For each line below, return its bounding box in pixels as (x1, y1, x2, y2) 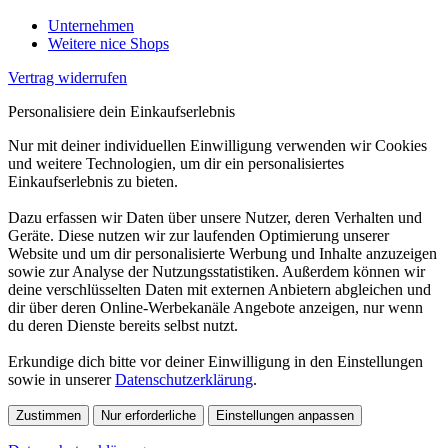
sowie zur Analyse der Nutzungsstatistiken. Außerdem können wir (8, 262, 425, 280)
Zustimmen (16, 407, 81, 423)
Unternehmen (48, 16, 134, 34)
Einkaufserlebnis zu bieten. (8, 172, 178, 190)
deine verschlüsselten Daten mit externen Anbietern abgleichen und (8, 280, 431, 298)
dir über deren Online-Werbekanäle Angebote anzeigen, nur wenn (8, 298, 423, 316)
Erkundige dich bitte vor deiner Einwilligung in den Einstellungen (8, 352, 423, 370)
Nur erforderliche (101, 407, 196, 423)
